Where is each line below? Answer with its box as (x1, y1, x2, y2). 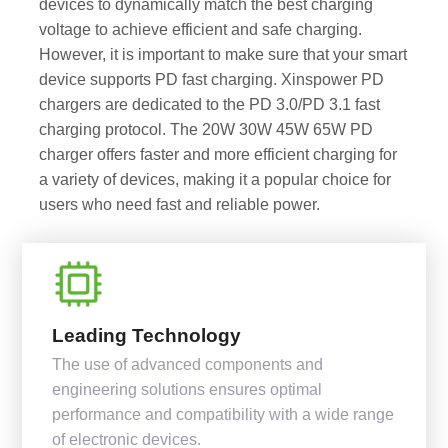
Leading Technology (52, 324, 242, 346)
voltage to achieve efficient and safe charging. (38, 20, 362, 39)
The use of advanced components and (52, 354, 324, 373)
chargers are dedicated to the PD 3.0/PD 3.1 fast (38, 95, 380, 114)
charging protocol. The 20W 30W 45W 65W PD (38, 120, 373, 139)
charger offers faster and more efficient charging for (38, 145, 397, 164)
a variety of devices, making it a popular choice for (38, 170, 391, 189)
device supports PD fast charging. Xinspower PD (38, 70, 384, 89)
